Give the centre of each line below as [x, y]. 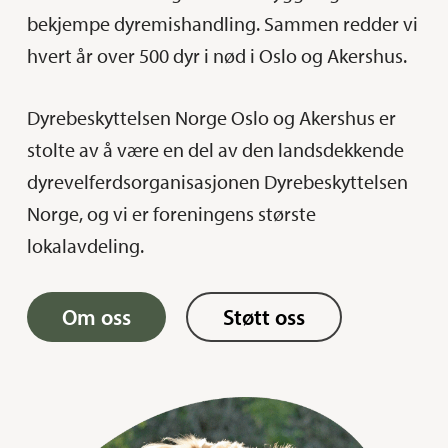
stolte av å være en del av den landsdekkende [215, 149]
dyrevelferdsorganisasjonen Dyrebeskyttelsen [217, 181]
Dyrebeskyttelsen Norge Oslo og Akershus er [211, 117]
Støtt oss [263, 317]
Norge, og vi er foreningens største [171, 213]
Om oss [96, 317]
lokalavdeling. [85, 245]
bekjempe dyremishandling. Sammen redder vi [222, 23]
